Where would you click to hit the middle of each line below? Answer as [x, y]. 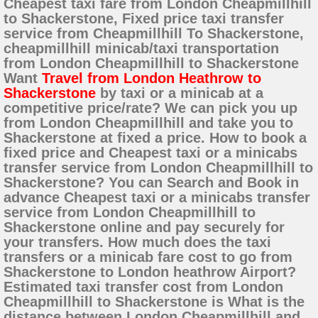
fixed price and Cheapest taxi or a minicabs [150, 153]
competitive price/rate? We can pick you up [150, 108]
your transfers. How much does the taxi [137, 242]
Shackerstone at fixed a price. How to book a [155, 138]
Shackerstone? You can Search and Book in [151, 183]
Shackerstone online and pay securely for [144, 227]
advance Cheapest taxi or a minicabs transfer [157, 198]
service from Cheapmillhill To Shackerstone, [154, 34]
